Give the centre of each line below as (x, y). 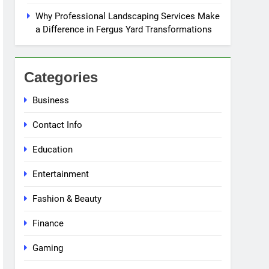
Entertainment (61, 174)
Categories (61, 77)
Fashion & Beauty (67, 199)
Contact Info (58, 125)
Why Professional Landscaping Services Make (128, 17)
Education (53, 150)
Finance (48, 224)
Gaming (48, 248)
